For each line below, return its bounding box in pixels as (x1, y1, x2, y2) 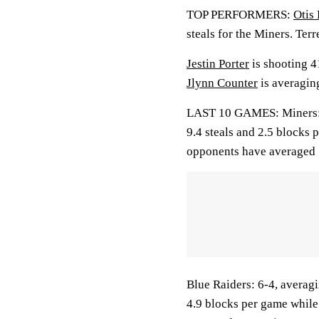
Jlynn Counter (187, 76, 258, 90)
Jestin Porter (187, 57, 249, 70)
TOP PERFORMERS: (187, 8, 293, 21)
